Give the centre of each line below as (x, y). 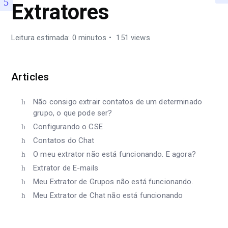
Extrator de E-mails (66, 168)
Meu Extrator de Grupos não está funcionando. (113, 182)
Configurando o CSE (68, 127)
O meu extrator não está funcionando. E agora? (115, 154)
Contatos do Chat (64, 140)
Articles (30, 77)
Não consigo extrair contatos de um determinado (118, 102)
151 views (132, 38)
